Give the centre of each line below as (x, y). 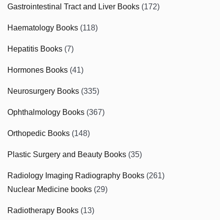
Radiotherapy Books (43, 210)
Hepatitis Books (35, 49)
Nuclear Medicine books (50, 189)
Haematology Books (43, 27)
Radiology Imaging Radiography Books (76, 175)
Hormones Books (38, 70)
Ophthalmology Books (46, 112)
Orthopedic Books (39, 133)
